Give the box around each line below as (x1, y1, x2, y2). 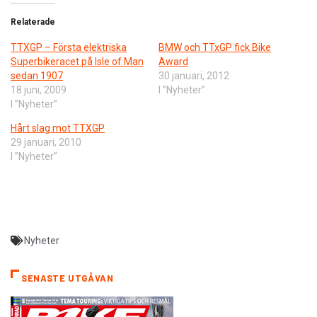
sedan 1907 (11, 70, 63, 82)
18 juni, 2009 (11, 84, 67, 96)
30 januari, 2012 (158, 70, 229, 82)
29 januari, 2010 (11, 137, 81, 149)
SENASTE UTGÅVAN (21, 272, 114, 284)
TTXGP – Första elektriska (11, 42, 127, 54)
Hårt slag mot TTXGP (11, 122, 105, 134)
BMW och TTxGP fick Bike (158, 42, 271, 54)
